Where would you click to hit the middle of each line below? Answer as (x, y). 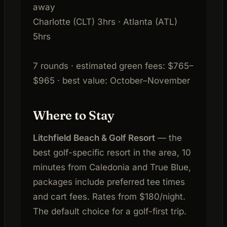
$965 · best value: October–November (111, 81)
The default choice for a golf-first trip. (110, 212)
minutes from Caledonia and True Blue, (112, 167)
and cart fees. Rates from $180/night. (109, 197)
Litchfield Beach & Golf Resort (94, 138)
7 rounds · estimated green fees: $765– (113, 66)
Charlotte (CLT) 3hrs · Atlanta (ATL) (105, 22)
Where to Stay (74, 116)
